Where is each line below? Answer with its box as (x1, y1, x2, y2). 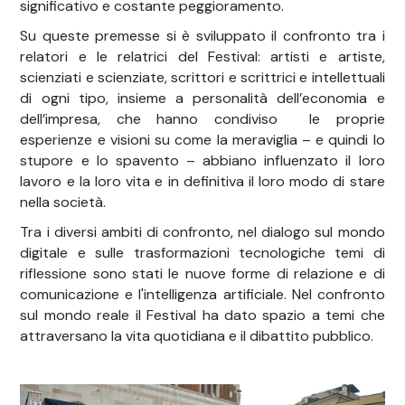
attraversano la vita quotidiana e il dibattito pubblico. (20, 326, 374, 346)
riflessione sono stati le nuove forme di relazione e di (20, 264, 385, 284)
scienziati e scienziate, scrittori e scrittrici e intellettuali (20, 68, 385, 88)
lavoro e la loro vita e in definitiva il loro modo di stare (20, 172, 385, 192)
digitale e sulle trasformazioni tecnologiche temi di (20, 243, 385, 263)
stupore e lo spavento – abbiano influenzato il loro (20, 151, 385, 171)
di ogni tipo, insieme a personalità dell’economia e (20, 89, 385, 108)
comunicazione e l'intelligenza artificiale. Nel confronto (20, 285, 385, 305)
